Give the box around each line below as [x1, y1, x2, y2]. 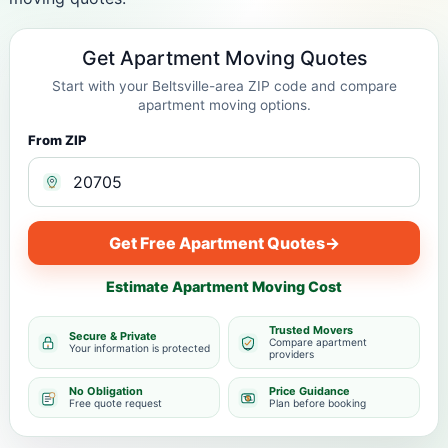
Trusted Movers [269, 323, 353, 337]
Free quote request [69, 397, 162, 409]
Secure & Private [69, 329, 157, 343]
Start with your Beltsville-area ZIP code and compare [51, 78, 397, 94]
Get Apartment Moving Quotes [81, 46, 367, 70]
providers [269, 348, 314, 360]
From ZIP [28, 132, 87, 148]
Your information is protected [69, 342, 210, 354]
